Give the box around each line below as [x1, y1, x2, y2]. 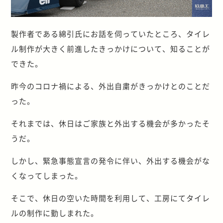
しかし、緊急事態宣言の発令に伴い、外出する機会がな [11, 155, 211, 166]
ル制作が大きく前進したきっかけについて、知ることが [11, 43, 211, 54]
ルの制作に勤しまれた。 [11, 208, 99, 219]
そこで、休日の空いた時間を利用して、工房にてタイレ [11, 193, 211, 204]
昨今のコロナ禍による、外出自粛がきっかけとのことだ [11, 81, 211, 92]
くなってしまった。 [11, 170, 83, 181]
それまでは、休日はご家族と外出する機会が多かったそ [11, 118, 211, 129]
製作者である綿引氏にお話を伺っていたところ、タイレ [11, 28, 211, 39]
